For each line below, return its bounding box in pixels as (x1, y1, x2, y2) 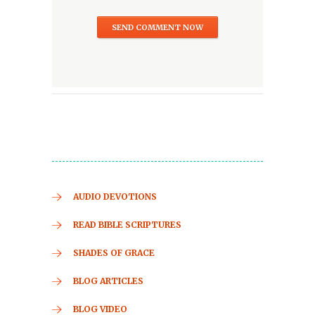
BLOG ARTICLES (73, 276, 143, 286)
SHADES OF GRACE (73, 247, 155, 258)
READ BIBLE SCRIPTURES (73, 219, 181, 230)
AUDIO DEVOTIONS (73, 191, 157, 202)
